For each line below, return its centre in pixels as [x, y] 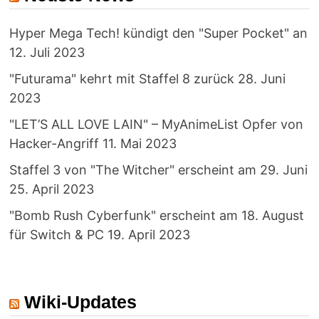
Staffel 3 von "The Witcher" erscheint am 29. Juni [158, 170]
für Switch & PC [56, 235]
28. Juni [261, 79]
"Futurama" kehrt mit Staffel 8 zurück [121, 79]
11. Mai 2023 [139, 144]
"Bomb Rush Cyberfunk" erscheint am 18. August [156, 216]
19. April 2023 [148, 235]
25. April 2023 [51, 189]
